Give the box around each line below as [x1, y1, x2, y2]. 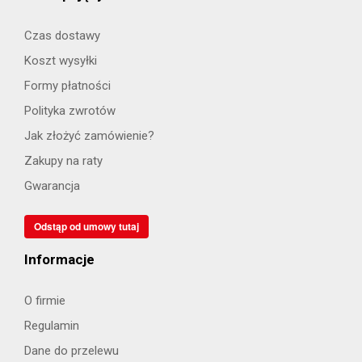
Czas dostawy [24, 27, 100, 43]
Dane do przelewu [24, 343, 119, 358]
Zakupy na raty [24, 153, 103, 168]
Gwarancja [24, 178, 80, 193]
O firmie [24, 293, 65, 308]
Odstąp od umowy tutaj [34, 218, 139, 234]
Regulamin [24, 318, 79, 333]
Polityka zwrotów [24, 103, 116, 118]
